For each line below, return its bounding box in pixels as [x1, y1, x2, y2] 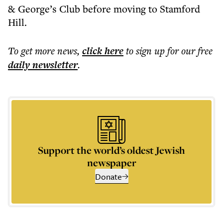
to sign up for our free [126, 44, 213, 57]
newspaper [87, 156, 136, 169]
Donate [95, 170, 122, 183]
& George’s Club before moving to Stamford [8, 2, 200, 15]
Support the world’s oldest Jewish [38, 143, 185, 157]
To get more [8, 44, 57, 57]
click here [82, 44, 123, 58]
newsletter [30, 58, 78, 72]
